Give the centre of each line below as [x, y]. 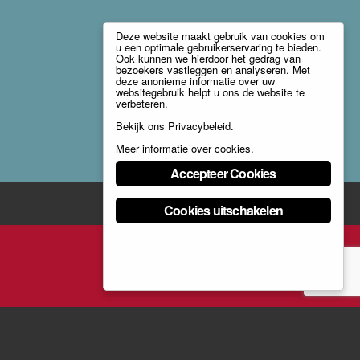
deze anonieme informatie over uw [195, 81]
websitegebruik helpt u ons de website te [210, 92]
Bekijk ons [142, 126]
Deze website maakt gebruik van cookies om [220, 36]
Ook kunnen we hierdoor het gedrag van [208, 58]
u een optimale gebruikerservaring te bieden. [219, 47]
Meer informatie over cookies [183, 148]
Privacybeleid [199, 126]
